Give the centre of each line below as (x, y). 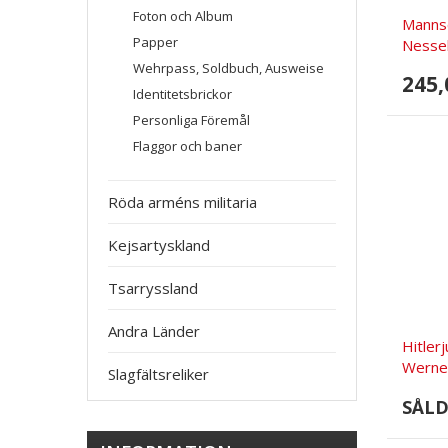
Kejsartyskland (159, 245)
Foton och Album (183, 16)
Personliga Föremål (191, 120)
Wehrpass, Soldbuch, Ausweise (228, 68)
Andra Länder (154, 331)
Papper (155, 42)
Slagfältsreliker (158, 374)
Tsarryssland (153, 288)
